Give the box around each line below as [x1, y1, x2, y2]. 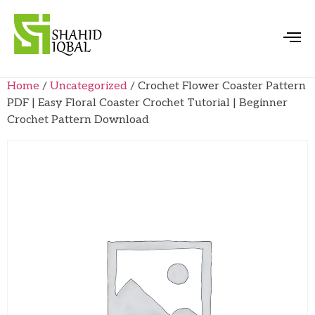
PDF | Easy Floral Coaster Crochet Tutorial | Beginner [7, 96, 288, 110]
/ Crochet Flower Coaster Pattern [127, 79, 306, 94]
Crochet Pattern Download [7, 113, 149, 127]
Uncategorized [50, 79, 127, 94]
